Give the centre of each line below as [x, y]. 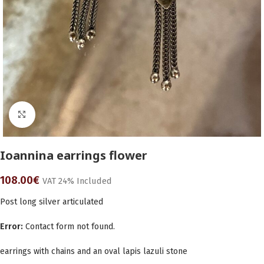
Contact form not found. [69, 227]
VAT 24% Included [77, 181]
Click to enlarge [64, 114]
